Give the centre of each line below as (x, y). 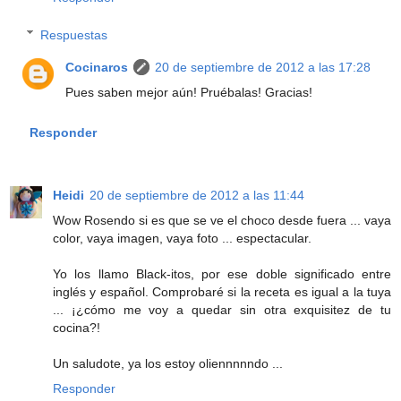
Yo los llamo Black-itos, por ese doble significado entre (222, 273)
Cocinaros (97, 67)
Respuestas (74, 34)
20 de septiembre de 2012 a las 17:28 (263, 67)
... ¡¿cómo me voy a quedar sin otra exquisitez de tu (222, 309)
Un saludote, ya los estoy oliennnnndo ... (168, 363)
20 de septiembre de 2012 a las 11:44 (197, 195)
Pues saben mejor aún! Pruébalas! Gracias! (189, 92)
